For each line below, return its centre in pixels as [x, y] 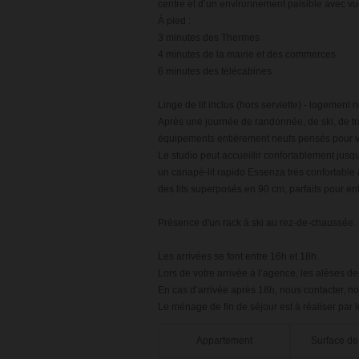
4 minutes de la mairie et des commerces [247, 54]
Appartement [225, 341]
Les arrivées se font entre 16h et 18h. [238, 256]
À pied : [174, 21]
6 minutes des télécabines [215, 71]
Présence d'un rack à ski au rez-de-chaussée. [257, 223]
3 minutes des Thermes [209, 38]
